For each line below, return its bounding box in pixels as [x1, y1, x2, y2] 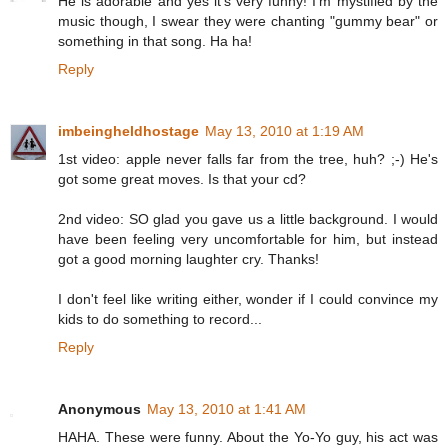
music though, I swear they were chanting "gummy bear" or [58, 13, 438, 30]
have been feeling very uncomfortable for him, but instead [58, 231, 438, 248]
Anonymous [58, 401, 141, 418]
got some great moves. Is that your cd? [58, 171, 306, 188]
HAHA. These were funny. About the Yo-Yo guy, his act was [58, 429, 438, 446]
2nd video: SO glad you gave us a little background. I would [58, 211, 438, 228]
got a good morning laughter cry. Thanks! [58, 251, 319, 268]
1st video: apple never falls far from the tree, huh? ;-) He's [58, 151, 438, 168]
